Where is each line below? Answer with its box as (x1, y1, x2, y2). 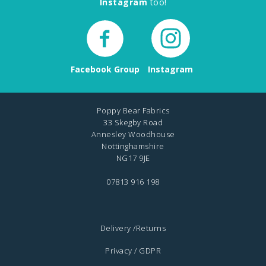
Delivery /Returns (100, 223, 166, 234)
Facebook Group (70, 64, 140, 75)
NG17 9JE (116, 153, 150, 164)
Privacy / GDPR (105, 245, 161, 256)
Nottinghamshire (102, 141, 164, 152)
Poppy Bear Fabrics (96, 105, 170, 116)
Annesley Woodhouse (91, 129, 175, 140)
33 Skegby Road (103, 117, 163, 128)
